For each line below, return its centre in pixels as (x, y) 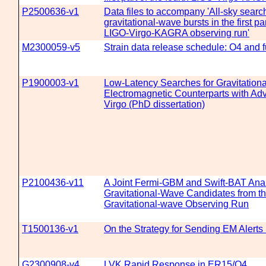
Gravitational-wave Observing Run (176, 204)
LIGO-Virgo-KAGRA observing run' (177, 33)
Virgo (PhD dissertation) (154, 104)
